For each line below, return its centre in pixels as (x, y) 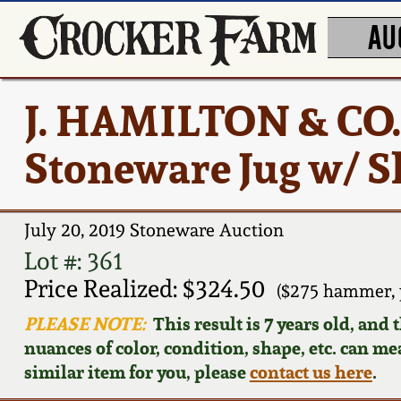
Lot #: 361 (73, 260)
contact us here (311, 371)
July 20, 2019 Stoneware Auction (154, 230)
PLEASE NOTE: (85, 323)
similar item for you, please (137, 371)
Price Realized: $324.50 (144, 288)
